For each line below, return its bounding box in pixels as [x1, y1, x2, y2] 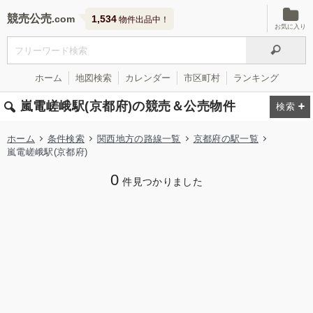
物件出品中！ [117, 15, 169, 24]
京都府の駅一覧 [193, 133, 259, 144]
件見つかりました [122, 177, 203, 187]
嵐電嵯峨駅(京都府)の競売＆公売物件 [20, 99, 236, 113]
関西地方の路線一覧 [96, 133, 181, 144]
